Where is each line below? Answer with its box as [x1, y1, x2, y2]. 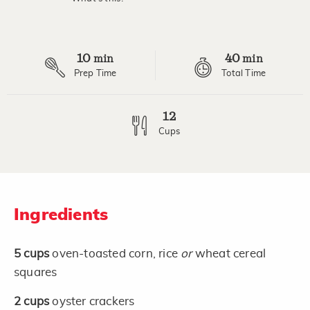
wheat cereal [192, 247, 266, 259]
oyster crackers [52, 295, 135, 307]
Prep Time [73, 69, 117, 78]
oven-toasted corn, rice [52, 247, 181, 259]
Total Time [221, 69, 266, 78]
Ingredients [14, 206, 109, 224]
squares [14, 266, 57, 278]
